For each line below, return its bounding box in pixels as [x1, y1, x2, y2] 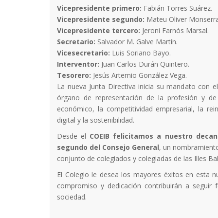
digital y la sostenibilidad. [57, 115, 134, 125]
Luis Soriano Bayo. [110, 48, 171, 57]
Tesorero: [57, 70, 91, 80]
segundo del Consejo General [57, 142, 160, 152]
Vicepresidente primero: [57, 3, 142, 13]
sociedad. [57, 192, 87, 201]
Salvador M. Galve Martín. [95, 36, 178, 46]
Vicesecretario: [57, 48, 110, 57]
